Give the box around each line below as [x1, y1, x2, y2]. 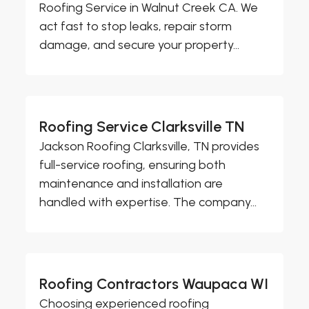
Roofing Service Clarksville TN [39, 117, 245, 136]
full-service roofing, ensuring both [39, 157, 226, 172]
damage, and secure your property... [39, 37, 240, 52]
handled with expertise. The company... [39, 194, 257, 210]
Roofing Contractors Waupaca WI [39, 274, 269, 293]
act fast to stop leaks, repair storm [39, 18, 232, 34]
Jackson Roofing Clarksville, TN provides [39, 138, 260, 154]
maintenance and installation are [39, 175, 223, 191]
